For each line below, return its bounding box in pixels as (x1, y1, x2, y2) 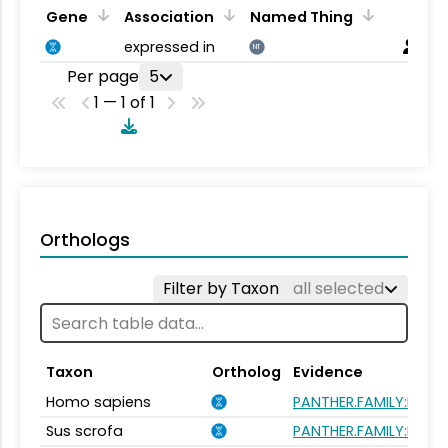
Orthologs (40, 228, 130, 252)
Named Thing (250, 7, 353, 28)
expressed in (124, 37, 215, 57)
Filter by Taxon (163, 277, 283, 300)
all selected (293, 277, 384, 300)
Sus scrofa (46, 421, 123, 441)
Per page (66, 65, 139, 88)
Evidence (293, 362, 363, 382)
